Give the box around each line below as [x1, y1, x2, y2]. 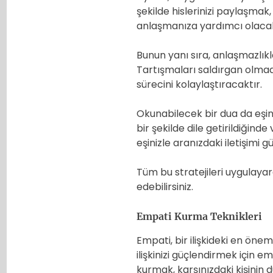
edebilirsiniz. [136, 180, 193, 194]
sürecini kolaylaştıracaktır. [136, 77, 262, 91]
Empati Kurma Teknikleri [136, 210, 262, 222]
